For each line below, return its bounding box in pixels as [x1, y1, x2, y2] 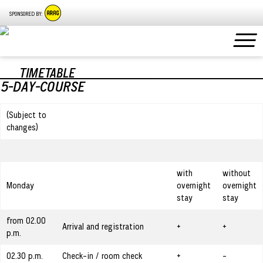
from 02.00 [6, 215, 46, 226]
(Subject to [6, 109, 46, 120]
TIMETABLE [19, 66, 75, 80]
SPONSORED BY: [9, 11, 42, 17]
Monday [6, 180, 34, 191]
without [222, 167, 251, 178]
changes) [6, 122, 38, 133]
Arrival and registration [62, 221, 144, 232]
